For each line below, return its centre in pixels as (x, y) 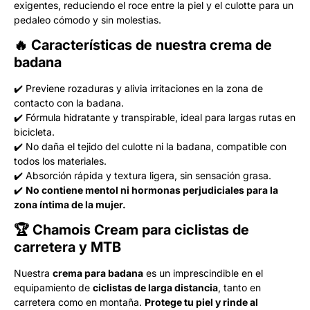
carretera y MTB (67, 247)
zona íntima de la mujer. (70, 204)
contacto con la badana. (69, 102)
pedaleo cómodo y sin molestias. (88, 19)
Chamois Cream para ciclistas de (141, 229)
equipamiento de (53, 287)
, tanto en (239, 287)
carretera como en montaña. (79, 302)
